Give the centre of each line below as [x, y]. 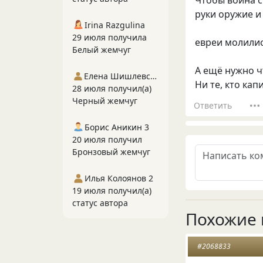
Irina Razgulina [115, 25]
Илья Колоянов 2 [119, 178]
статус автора [100, 203]
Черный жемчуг [105, 101]
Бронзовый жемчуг [111, 152]
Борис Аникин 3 [117, 127]
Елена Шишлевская [153, 76]
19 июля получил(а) [112, 190]
